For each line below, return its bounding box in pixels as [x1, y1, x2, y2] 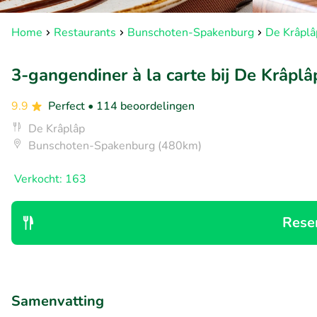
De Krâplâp [28, 121, 85, 137]
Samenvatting [11, 292, 104, 311]
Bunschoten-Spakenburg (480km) [28, 138, 202, 154]
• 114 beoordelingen [88, 98, 195, 114]
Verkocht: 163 [14, 171, 86, 187]
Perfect [48, 98, 88, 114]
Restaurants [54, 25, 116, 40]
